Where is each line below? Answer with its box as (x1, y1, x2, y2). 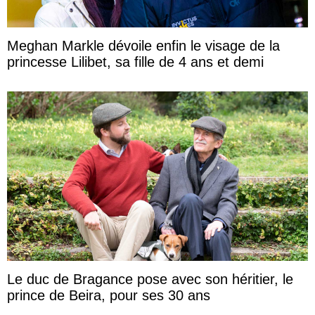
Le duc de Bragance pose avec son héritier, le (7, 271, 293, 288)
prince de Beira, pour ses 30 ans (7, 288, 210, 304)
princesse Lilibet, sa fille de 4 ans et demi (7, 54, 264, 70)
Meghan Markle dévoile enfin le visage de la (7, 38, 280, 54)
